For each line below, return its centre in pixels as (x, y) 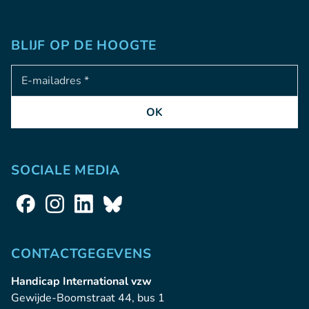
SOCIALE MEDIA (66, 170)
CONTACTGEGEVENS (81, 253)
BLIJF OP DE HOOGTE (84, 45)
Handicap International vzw (81, 281)
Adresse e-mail (49, 72)
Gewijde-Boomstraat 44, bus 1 (88, 298)
